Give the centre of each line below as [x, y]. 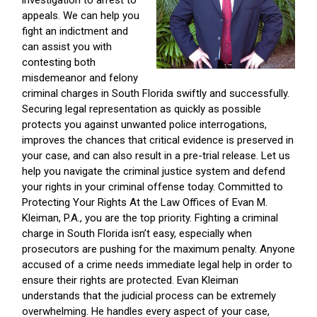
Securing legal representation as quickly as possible [142, 109]
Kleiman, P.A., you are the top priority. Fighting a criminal [150, 218]
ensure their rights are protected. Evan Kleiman [130, 281]
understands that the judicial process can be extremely [149, 296]
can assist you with [67, 47]
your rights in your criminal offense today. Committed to [152, 187]
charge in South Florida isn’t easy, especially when [137, 234]
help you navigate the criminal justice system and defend [154, 172]
